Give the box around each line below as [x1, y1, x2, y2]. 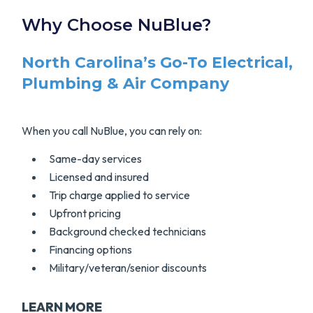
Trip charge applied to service [49, 188, 190, 203]
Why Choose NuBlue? [22, 15, 211, 36]
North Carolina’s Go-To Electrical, [22, 53, 293, 73]
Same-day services [49, 152, 142, 166]
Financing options [49, 242, 132, 257]
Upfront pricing [49, 206, 121, 221]
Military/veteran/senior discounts [49, 261, 207, 275]
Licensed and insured [49, 170, 149, 184]
